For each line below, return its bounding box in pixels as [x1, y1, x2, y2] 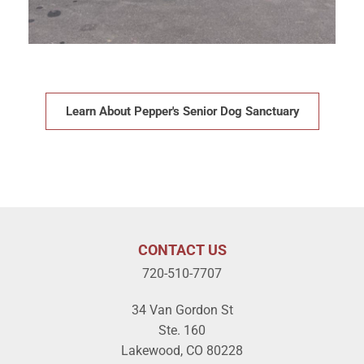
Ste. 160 [158, 323, 206, 338]
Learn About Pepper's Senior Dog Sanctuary [65, 104, 299, 119]
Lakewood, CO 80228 [121, 343, 243, 358]
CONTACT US [137, 241, 227, 258]
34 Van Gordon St [131, 302, 233, 318]
